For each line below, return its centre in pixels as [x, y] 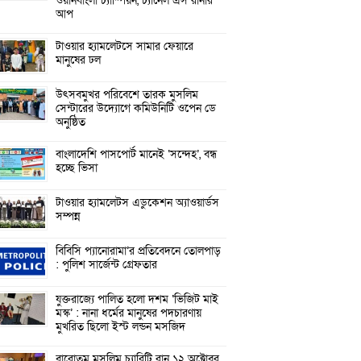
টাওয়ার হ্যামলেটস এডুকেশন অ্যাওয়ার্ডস [138, 203]
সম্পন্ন [68, 217]
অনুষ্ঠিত [71, 122]
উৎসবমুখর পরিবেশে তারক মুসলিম [127, 95]
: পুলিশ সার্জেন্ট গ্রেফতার [107, 265]
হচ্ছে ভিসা [77, 168]
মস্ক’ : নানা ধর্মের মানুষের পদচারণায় [129, 313]
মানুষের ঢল [79, 60]
